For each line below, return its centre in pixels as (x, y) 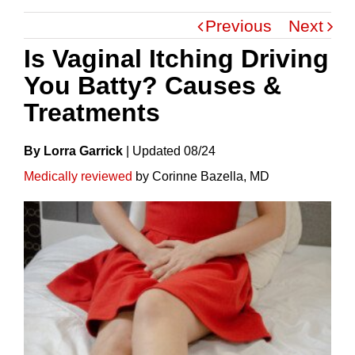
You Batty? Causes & (153, 85)
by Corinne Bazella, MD (201, 176)
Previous (239, 26)
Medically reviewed (78, 176)
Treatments (92, 112)
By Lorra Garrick (73, 151)
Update (153, 151)
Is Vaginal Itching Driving (176, 58)
